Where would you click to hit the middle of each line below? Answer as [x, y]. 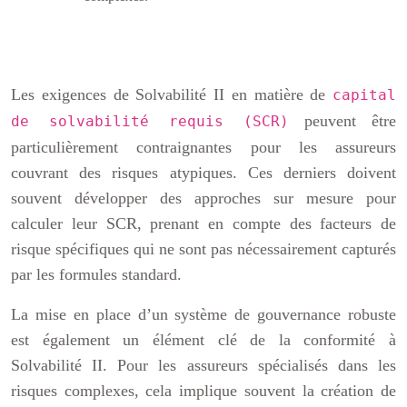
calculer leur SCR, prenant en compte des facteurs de [203, 223]
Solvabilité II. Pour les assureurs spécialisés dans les [203, 365]
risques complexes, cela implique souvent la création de [203, 391]
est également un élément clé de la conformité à [203, 340]
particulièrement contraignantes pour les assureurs [203, 147]
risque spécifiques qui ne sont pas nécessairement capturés [203, 249]
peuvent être [342, 121]
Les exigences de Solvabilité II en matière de [172, 94]
